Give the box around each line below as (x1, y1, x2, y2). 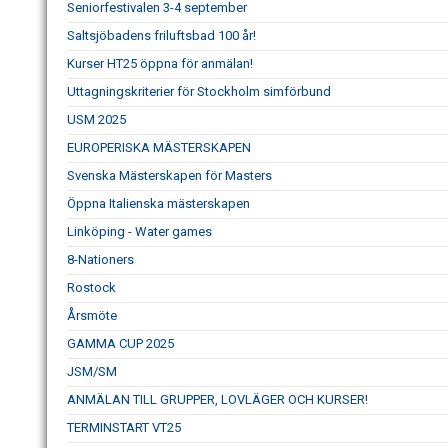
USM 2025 (67, 112, 126, 127)
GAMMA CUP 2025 (67, 336, 174, 351)
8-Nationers (67, 252, 134, 267)
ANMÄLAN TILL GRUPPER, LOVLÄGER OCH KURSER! (67, 392, 368, 407)
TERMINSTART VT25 (67, 420, 181, 435)
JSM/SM (67, 364, 117, 379)
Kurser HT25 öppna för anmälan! (67, 56, 253, 71)
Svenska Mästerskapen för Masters (67, 168, 272, 183)
